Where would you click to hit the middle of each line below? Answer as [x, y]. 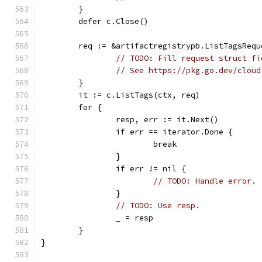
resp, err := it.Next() [167, 120]
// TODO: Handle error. [205, 181]
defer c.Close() [113, 21]
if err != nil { [151, 169]
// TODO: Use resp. [158, 206]
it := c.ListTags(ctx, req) [139, 95]
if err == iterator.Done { [174, 132]
